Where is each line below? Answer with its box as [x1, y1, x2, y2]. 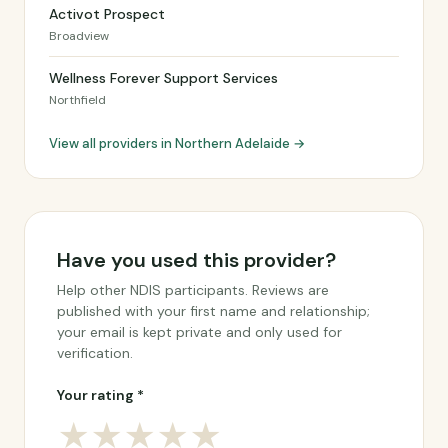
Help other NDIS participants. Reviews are [57, 281, 329, 299]
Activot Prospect [49, 5, 165, 23]
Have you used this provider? [57, 247, 336, 273]
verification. [57, 344, 133, 362]
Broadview [49, 28, 109, 44]
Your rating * [57, 386, 144, 404]
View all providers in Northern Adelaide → [49, 135, 305, 152]
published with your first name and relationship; [57, 302, 370, 320]
